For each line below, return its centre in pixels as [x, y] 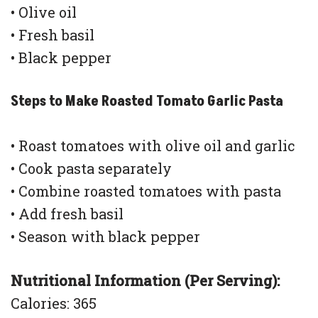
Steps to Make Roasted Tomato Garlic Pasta [147, 102]
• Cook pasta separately [91, 169]
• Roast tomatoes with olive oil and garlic [153, 146]
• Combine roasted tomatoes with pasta [146, 191]
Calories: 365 [54, 303]
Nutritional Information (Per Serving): [145, 281]
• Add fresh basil [67, 214]
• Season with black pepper [105, 237]
